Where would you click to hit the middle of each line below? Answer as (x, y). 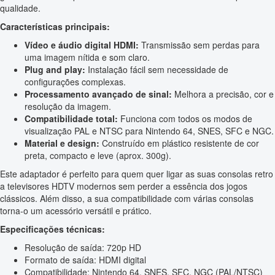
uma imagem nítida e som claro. (87, 57)
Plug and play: (55, 70)
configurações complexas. (75, 82)
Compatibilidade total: (71, 119)
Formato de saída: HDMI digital (85, 260)
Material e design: (62, 143)
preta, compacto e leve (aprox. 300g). (98, 156)
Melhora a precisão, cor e (223, 94)
